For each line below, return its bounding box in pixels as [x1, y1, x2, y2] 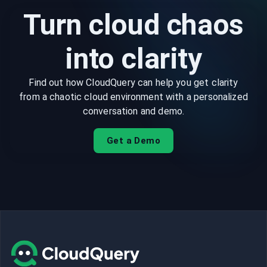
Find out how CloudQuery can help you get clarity [29, 77, 238, 88]
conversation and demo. [82, 105, 185, 117]
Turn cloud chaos [23, 8, 244, 42]
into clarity [65, 42, 202, 76]
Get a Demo [106, 135, 161, 146]
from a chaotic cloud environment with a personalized [19, 91, 248, 103]
